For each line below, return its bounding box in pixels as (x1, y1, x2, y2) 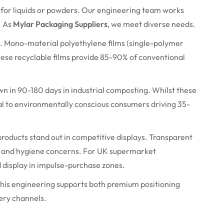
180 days (30, 84, 61, 95)
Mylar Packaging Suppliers (13, 18, 107, 29)
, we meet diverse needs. (107, 18, 195, 29)
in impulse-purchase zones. (27, 159, 125, 170)
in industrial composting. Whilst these (61, 84, 196, 95)
